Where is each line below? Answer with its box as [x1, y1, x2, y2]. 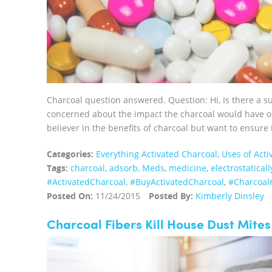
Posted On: [47, 190, 93, 202]
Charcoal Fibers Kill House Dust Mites [47, 219, 271, 232]
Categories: [47, 148, 93, 160]
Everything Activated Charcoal [96, 148, 217, 160]
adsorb [109, 162, 138, 174]
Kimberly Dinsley [195, 190, 264, 202]
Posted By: [149, 190, 193, 202]
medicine [169, 162, 206, 174]
